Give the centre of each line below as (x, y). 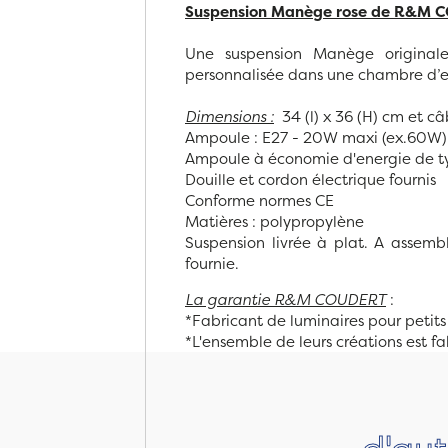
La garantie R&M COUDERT (285, 299)
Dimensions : (229, 116)
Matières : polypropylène (276, 221)
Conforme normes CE (259, 200)
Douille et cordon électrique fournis (310, 179)
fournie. (212, 263)
